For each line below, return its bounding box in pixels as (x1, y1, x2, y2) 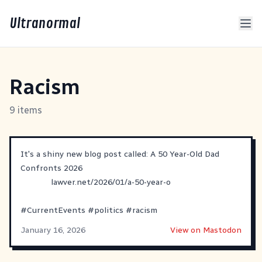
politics (94, 205, 123, 215)
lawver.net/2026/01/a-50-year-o (51, 177, 171, 187)
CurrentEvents (27, 205, 85, 215)
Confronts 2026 (20, 163, 82, 173)
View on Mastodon (170, 225, 242, 235)
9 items (9, 105, 42, 116)
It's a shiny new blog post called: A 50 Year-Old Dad (20, 149, 219, 159)
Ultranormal (9, 15, 80, 32)
